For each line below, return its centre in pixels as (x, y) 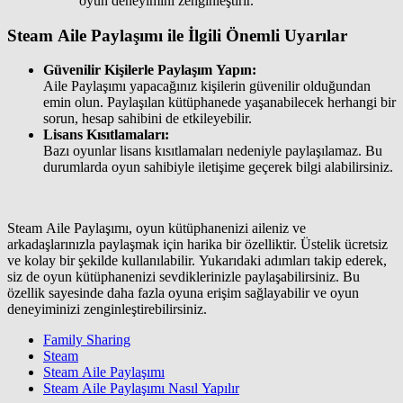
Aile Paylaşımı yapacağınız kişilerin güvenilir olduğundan (207, 86)
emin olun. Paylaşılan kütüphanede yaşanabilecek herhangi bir (219, 103)
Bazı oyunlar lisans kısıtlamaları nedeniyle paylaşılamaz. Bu (213, 151)
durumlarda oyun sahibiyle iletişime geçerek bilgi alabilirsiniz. (218, 167)
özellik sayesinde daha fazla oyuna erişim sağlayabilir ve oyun (183, 293)
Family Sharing (87, 340)
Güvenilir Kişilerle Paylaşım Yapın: (150, 70)
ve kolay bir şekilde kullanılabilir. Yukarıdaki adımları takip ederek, (197, 261)
